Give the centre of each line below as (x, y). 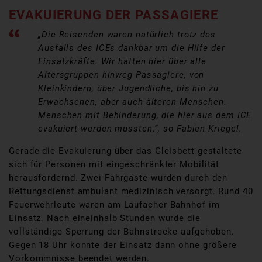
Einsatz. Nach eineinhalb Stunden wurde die (105, 218)
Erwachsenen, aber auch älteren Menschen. (132, 102)
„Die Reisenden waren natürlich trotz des (127, 35)
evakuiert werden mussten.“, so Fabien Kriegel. (140, 129)
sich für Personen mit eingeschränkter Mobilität (114, 165)
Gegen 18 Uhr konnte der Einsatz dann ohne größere (123, 245)
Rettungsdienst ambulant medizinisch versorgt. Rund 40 (131, 192)
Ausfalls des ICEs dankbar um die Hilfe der (132, 48)
